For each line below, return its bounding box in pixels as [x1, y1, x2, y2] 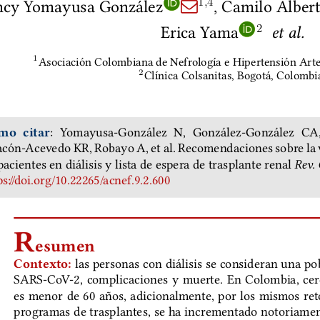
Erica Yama [160, 19, 238, 39]
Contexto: [13, 257, 71, 272]
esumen [34, 237, 95, 257]
